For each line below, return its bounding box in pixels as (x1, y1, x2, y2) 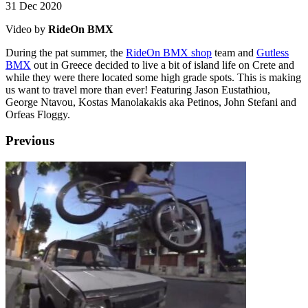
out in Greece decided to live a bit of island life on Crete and (31, 58, 294, 71)
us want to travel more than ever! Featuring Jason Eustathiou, (5, 83, 270, 96)
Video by (5, 23, 48, 35)
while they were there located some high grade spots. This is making (5, 71, 301, 83)
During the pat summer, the (5, 46, 126, 58)
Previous (5, 133, 54, 148)
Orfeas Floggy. (5, 108, 70, 120)
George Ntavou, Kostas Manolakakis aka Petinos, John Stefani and (5, 96, 296, 108)
